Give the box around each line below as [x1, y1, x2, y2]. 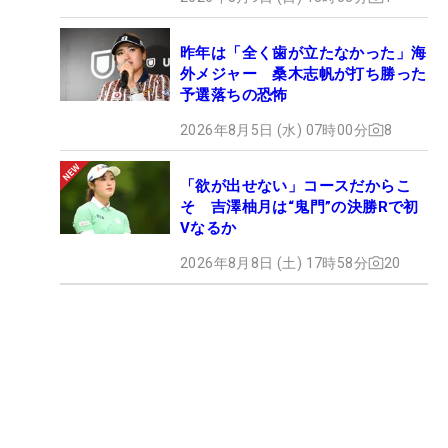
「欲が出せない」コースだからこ [180, 176, 411, 195]
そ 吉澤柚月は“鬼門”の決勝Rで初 [180, 197, 419, 216]
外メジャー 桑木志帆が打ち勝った [180, 64, 427, 83]
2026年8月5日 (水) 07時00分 [180, 121, 368, 138]
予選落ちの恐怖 [180, 85, 288, 104]
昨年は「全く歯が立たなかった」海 [180, 43, 427, 62]
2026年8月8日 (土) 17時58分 [180, 254, 368, 271]
